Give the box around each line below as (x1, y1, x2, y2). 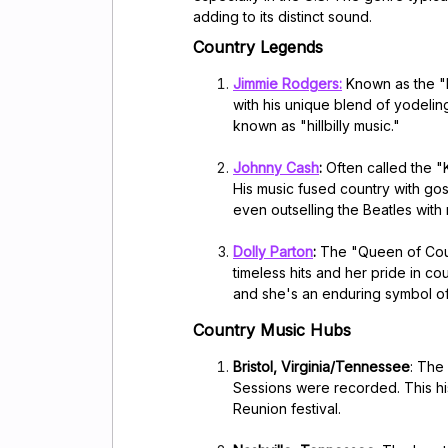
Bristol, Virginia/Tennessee (233, 357, 410, 375)
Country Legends (193, 36, 323, 57)
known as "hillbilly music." (233, 116, 400, 134)
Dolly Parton (233, 242, 313, 260)
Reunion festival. (233, 399, 341, 417)
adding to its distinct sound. (193, 7, 372, 25)
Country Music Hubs (193, 319, 351, 340)
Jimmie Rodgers (233, 74, 339, 92)
